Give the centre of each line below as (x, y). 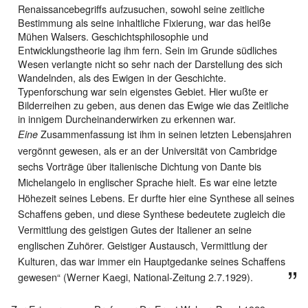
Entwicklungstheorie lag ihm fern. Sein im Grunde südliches (147, 49)
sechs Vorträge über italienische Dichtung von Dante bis (140, 166)
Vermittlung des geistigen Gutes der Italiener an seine (135, 229)
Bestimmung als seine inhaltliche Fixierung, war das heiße (144, 22)
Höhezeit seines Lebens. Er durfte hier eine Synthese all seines (156, 197)
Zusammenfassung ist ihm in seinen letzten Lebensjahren (165, 133)
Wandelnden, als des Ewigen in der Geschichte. (122, 77)
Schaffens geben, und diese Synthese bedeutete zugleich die (152, 213)
